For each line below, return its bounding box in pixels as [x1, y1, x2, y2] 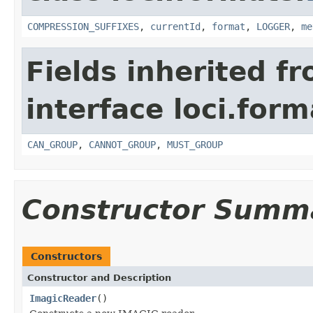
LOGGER [256, 20, 290, 32]
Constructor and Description [27, 272, 171, 283]
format [212, 20, 245, 32]
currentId [150, 20, 201, 32]
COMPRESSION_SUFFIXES [27, 20, 139, 32]
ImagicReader [29, 292, 96, 304]
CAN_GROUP [27, 138, 78, 150]
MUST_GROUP [167, 138, 223, 150]
